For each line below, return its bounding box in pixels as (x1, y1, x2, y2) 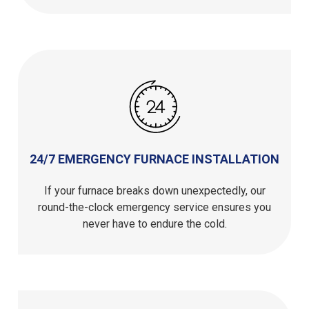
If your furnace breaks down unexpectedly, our (43, 183, 266, 197)
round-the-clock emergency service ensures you (38, 200, 271, 214)
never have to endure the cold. (82, 217, 227, 230)
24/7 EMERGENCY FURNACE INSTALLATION (30, 151, 279, 166)
